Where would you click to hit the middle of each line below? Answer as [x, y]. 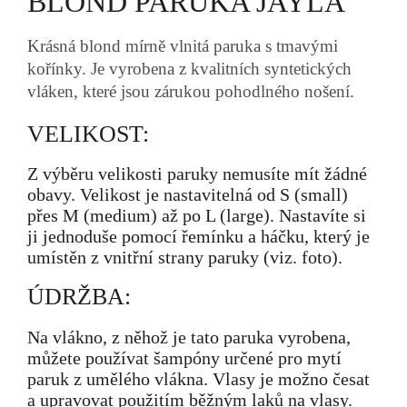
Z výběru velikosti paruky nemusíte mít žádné [197, 173]
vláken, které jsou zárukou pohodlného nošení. [191, 91]
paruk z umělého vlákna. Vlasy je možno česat [199, 378]
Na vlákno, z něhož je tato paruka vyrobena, [189, 337]
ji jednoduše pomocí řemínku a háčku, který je [199, 236]
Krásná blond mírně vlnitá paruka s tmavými [183, 45]
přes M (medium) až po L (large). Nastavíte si [197, 215]
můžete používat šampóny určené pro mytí [184, 357]
